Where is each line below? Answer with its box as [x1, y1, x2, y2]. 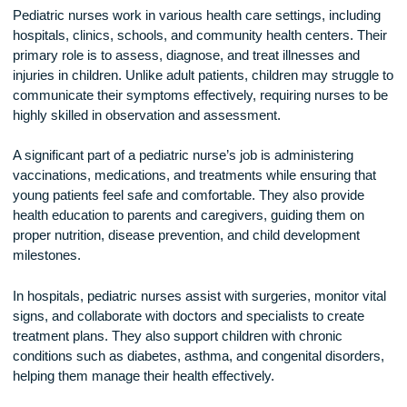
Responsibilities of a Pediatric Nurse [14, 7, 271, 25]
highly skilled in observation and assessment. [14, 164, 312, 182]
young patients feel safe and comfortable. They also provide [14, 253, 405, 272]
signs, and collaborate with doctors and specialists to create [14, 387, 405, 405]
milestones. [14, 320, 90, 338]
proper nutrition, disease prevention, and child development [14, 298, 400, 315]
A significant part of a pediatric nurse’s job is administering [14, 209, 392, 227]
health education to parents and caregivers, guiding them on [14, 275, 405, 293]
